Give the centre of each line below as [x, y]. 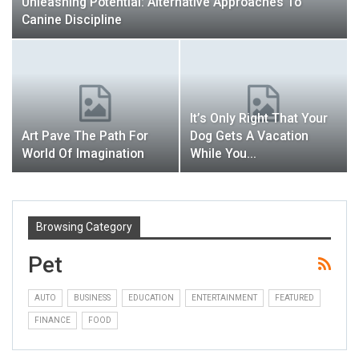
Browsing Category [84, 226]
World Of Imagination [83, 154]
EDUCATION [151, 297]
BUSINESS [92, 297]
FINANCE [52, 320]
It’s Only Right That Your [259, 119]
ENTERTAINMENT [224, 297]
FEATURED [294, 297]
